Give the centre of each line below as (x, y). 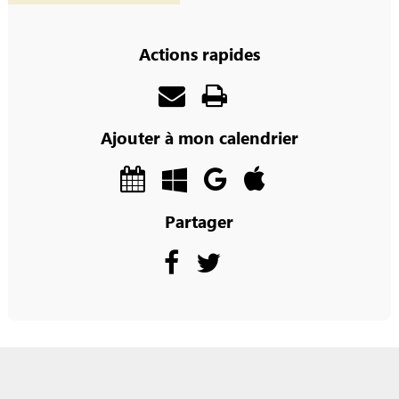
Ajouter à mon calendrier (199, 137)
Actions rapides (199, 53)
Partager (199, 220)
